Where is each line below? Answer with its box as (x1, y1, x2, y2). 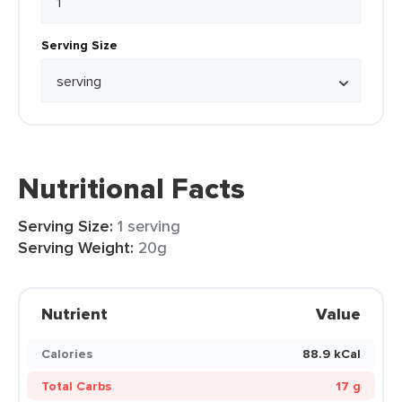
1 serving (118, 214, 180, 237)
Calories (41, 345, 92, 363)
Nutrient (41, 302, 108, 326)
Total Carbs (41, 377, 111, 395)
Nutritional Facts (18, 167, 245, 210)
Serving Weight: (18, 236, 134, 259)
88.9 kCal (302, 345, 361, 363)
